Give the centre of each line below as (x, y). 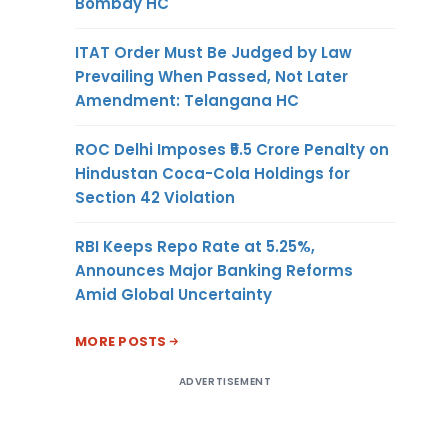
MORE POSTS (121, 341)
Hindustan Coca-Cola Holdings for (212, 173)
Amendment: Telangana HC (187, 100)
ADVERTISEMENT (225, 381)
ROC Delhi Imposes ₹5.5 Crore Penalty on (232, 149)
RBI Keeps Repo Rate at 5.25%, (195, 246)
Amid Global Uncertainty (173, 294)
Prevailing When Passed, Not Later (211, 76)
